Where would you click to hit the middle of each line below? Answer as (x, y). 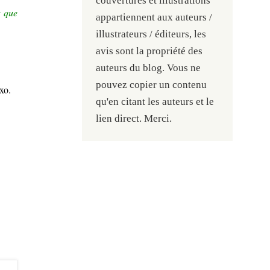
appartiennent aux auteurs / (154, 17)
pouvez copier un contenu (152, 84)
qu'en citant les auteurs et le (155, 101)
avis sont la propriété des (149, 51)
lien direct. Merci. (134, 118)
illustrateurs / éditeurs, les (151, 34)
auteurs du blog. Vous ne (149, 67)
